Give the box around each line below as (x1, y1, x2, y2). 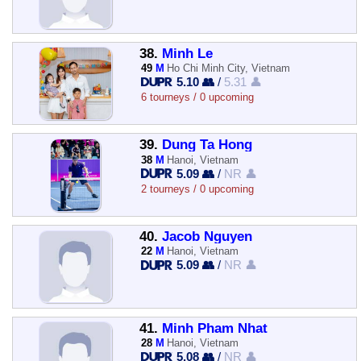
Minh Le (161, 45, 213, 61)
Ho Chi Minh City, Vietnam (167, 62, 291, 75)
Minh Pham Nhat (161, 320, 268, 336)
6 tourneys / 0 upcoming (140, 91, 254, 104)
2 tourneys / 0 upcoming (140, 182, 254, 195)
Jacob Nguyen (161, 229, 252, 244)
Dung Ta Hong (161, 137, 252, 153)
